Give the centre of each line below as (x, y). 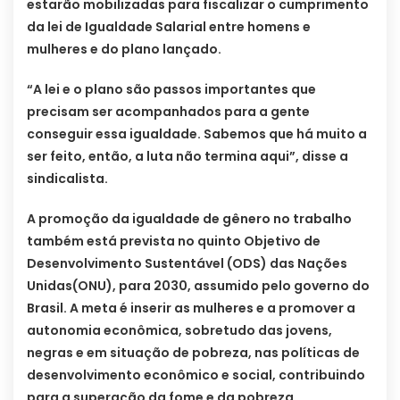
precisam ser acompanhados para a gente (168, 112)
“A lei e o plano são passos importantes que (171, 90)
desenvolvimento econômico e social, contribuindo (196, 375)
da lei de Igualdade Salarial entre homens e (169, 27)
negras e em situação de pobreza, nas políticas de (193, 353)
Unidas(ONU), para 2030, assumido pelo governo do (198, 286)
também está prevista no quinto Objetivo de (174, 242)
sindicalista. (67, 179)
